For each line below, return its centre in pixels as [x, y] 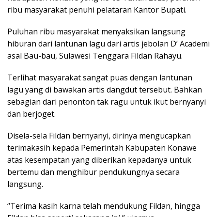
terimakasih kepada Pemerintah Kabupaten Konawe [102, 148]
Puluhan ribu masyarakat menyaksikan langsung [96, 31]
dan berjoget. [31, 114]
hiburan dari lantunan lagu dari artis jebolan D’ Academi [108, 44]
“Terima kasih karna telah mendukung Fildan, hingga [104, 206]
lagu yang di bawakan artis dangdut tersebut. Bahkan [105, 90]
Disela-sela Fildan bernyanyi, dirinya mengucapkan [99, 136]
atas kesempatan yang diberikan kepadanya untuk [99, 160]
